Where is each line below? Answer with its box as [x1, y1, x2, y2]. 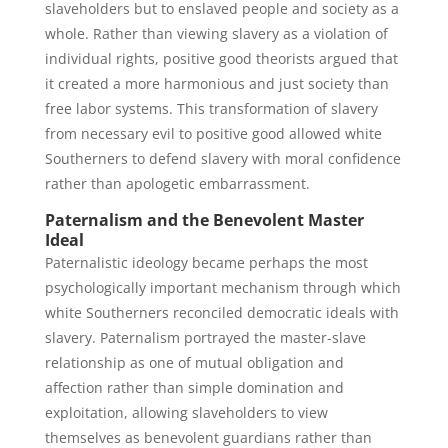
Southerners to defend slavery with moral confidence [44, 149, 401, 168]
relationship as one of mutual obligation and [44, 353, 344, 372]
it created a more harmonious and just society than [44, 74, 389, 93]
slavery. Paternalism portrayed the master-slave [44, 328, 366, 347]
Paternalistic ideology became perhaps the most [44, 253, 368, 272]
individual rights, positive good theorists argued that [44, 49, 398, 68]
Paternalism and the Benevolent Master [44, 209, 364, 231]
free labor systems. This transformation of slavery [44, 99, 378, 118]
